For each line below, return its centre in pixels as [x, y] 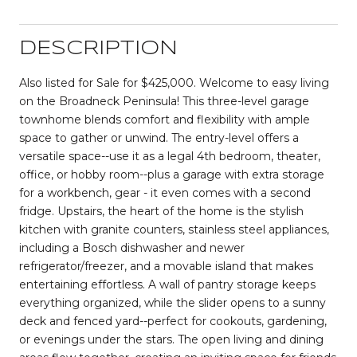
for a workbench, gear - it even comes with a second [165, 192]
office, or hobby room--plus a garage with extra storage [172, 174]
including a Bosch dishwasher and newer [132, 247]
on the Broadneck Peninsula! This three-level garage [164, 101]
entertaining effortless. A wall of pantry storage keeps [167, 284]
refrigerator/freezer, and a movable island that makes [166, 266]
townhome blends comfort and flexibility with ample [165, 119]
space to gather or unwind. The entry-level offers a [159, 137]
